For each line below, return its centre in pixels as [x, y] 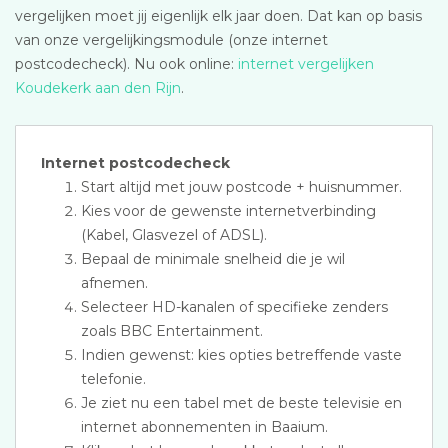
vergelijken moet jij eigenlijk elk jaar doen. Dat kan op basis [218, 16]
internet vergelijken [306, 64]
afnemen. [114, 283]
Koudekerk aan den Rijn [98, 88]
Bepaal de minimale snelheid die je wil [213, 259]
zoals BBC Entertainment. [172, 331]
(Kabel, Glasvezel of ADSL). [174, 235]
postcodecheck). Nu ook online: [126, 64]
